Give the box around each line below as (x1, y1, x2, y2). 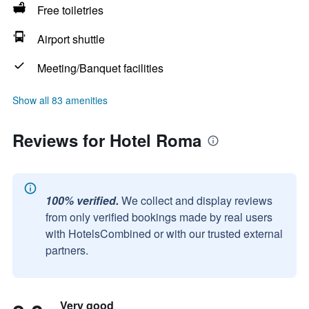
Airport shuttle (37, 31, 105, 47)
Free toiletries (37, 2, 103, 18)
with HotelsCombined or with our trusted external (46, 226, 283, 241)
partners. (46, 242, 88, 258)
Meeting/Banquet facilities (37, 60, 163, 76)
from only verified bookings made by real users (46, 209, 272, 225)
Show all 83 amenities (12, 93, 108, 107)
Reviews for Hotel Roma (12, 128, 201, 152)
